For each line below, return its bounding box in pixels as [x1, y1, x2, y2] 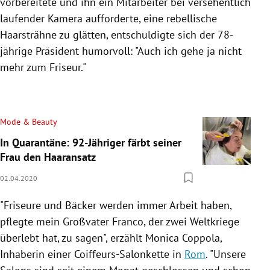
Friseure [4, 198, 41, 212]
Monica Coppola [145, 230, 220, 245]
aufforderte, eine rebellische [83, 11, 217, 25]
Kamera [48, 11, 83, 25]
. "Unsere [206, 246, 246, 261]
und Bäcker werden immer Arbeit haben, [41, 198, 231, 212]
